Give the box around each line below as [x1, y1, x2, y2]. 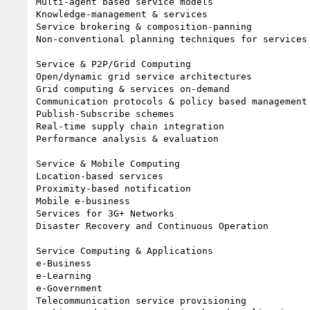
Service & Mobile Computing [36, 158, 180, 169]
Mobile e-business [36, 195, 130, 206]
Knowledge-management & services [36, 8, 208, 19]
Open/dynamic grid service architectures [36, 71, 252, 82]
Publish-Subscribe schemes [36, 108, 174, 119]
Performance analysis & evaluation [36, 133, 219, 144]
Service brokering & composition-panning [36, 21, 252, 32]
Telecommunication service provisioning [36, 295, 246, 306]
